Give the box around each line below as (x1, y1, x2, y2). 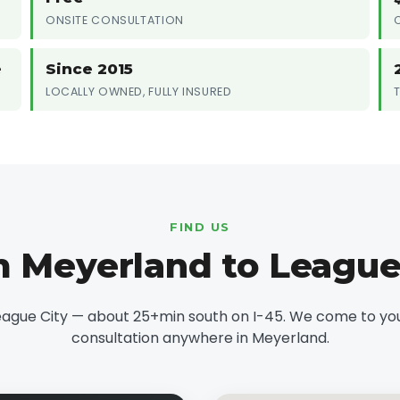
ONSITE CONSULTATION (46, 12, 184, 29)
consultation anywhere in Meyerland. (71, 328, 329, 349)
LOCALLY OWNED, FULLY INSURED (46, 84, 232, 100)
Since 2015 (46, 60, 133, 79)
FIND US (169, 220, 231, 235)
